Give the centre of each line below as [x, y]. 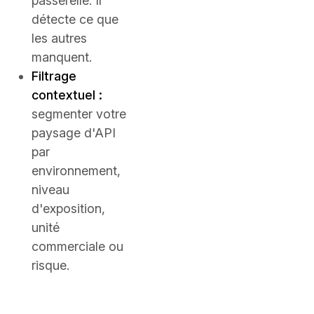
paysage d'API [74, 133]
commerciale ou [77, 246]
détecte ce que [75, 19]
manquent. [62, 57]
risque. [50, 265]
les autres [59, 38]
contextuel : [67, 95]
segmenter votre [79, 114]
